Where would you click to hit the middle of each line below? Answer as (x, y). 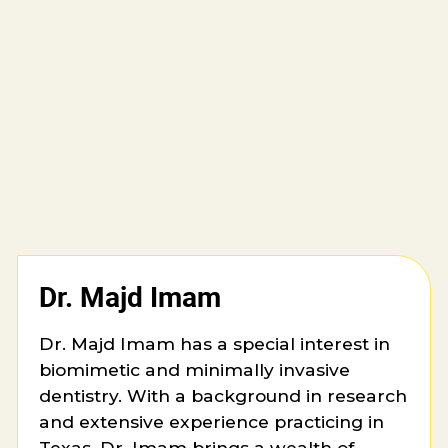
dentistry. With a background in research (223, 395)
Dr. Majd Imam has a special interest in (215, 343)
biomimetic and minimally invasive (195, 369)
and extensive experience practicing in (212, 421)
